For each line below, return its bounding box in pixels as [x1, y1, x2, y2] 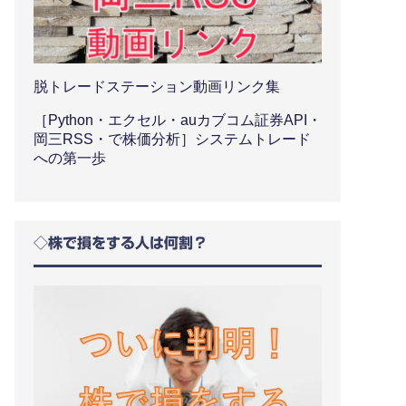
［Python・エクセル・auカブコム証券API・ [34, 111, 322, 128]
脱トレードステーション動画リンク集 [34, 78, 280, 94]
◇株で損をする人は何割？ [34, 235, 208, 250]
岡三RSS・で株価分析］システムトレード [34, 130, 311, 147]
